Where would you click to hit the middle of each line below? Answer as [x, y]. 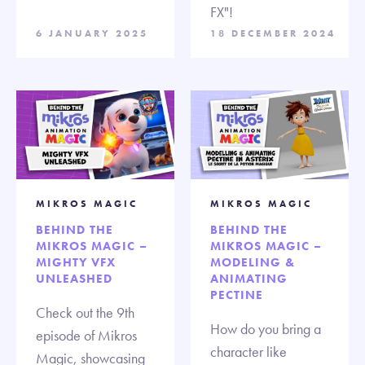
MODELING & [253, 262]
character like [248, 351]
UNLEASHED [74, 278]
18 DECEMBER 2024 [273, 33]
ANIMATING [249, 278]
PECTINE [237, 295]
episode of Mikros [86, 335]
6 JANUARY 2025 [92, 33]
